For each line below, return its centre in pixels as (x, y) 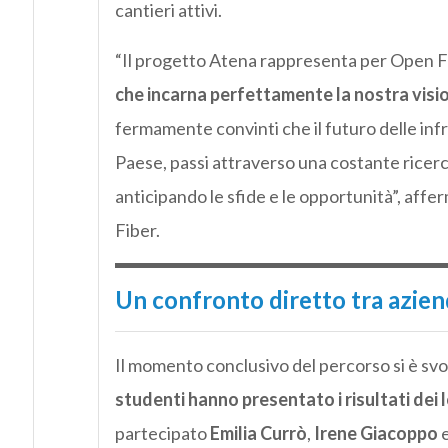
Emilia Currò (258, 432)
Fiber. (137, 229)
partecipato (162, 432)
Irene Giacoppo (375, 432)
